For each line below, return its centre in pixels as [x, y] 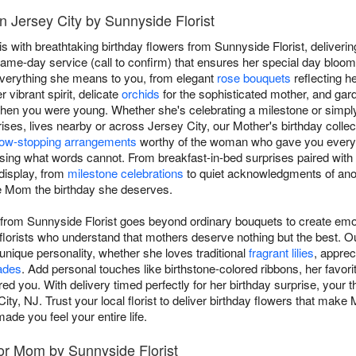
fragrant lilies [281, 253]
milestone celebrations [126, 173]
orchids [141, 94]
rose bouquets [254, 78]
